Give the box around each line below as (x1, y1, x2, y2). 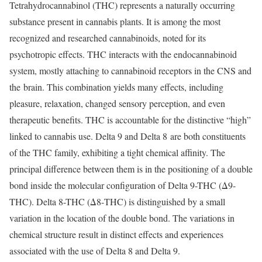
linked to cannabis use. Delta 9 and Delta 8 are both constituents (9, 129, 246, 142)
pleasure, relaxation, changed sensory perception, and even (9, 96, 225, 109)
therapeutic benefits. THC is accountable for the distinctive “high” (9, 113, 251, 126)
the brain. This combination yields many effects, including (9, 80, 223, 93)
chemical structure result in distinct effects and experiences (9, 227, 223, 240)
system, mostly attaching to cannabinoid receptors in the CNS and (9, 64, 251, 77)
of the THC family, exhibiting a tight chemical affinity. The (9, 146, 225, 158)
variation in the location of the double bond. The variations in (9, 211, 235, 224)
